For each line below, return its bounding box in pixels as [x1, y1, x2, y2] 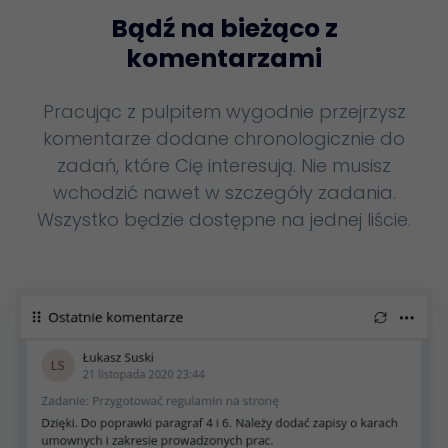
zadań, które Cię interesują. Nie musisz [57, 153, 391, 179]
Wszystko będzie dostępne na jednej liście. [37, 207, 411, 233]
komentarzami [126, 41, 322, 77]
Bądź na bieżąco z [110, 11, 338, 47]
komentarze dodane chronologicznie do [43, 126, 405, 152]
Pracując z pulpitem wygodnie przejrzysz [42, 99, 406, 125]
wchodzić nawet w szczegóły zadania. [52, 180, 396, 206]
